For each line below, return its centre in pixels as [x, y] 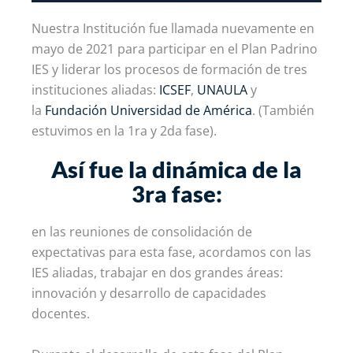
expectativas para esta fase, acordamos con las [171, 252]
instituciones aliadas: [95, 89]
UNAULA [222, 89]
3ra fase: [176, 193]
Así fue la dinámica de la [176, 169]
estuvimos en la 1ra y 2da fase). [124, 130]
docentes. [61, 313]
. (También [283, 110]
